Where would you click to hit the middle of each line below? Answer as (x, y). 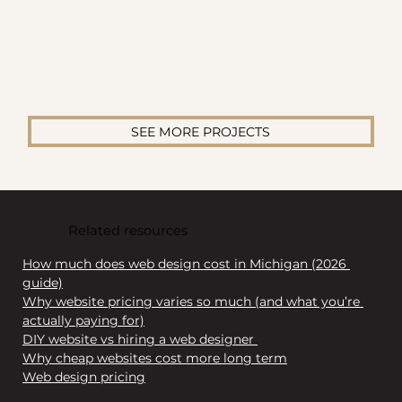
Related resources (128, 230)
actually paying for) (84, 320)
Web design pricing (84, 376)
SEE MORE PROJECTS (201, 131)
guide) (43, 282)
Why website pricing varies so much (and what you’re (193, 301)
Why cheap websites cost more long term (155, 358)
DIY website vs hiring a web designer (140, 339)
